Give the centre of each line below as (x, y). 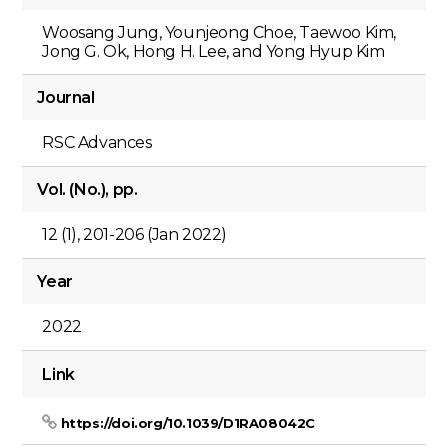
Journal (66, 97)
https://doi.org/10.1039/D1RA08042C (188, 423)
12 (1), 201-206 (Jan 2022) (135, 234)
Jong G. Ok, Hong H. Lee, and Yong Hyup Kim (213, 51)
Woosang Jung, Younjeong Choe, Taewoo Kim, (219, 32)
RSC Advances (97, 142)
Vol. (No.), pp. (87, 189)
